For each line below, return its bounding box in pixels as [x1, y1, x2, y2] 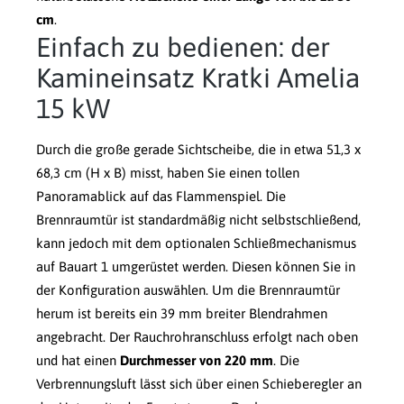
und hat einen [36, 353, 120, 369]
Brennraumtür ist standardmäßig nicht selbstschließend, [36, 212, 361, 228]
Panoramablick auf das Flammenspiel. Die [36, 188, 286, 205]
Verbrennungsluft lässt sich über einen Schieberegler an [36, 376, 362, 392]
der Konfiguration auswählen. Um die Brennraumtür [36, 282, 340, 298]
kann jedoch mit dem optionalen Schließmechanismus [36, 235, 356, 252]
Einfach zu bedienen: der [36, 32, 330, 63]
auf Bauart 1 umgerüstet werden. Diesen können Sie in [36, 259, 355, 275]
